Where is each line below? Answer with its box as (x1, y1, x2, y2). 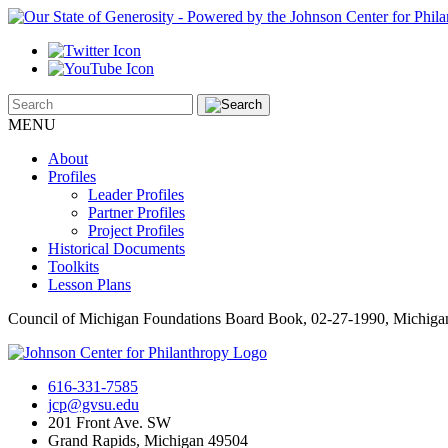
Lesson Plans (48, 276, 131, 293)
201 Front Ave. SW (48, 414, 171, 431)
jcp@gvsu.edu (48, 396, 139, 413)
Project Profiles (88, 222, 184, 239)
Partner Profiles (88, 204, 185, 221)
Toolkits (48, 258, 99, 275)
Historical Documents (48, 240, 185, 257)
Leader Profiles (88, 186, 184, 203)
